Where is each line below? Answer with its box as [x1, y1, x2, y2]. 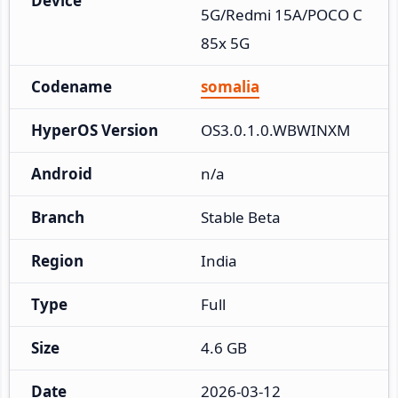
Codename [31, 76, 112, 97]
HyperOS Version [31, 119, 158, 140]
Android [31, 163, 92, 184]
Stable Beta [201, 206, 281, 227]
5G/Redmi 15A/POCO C [201, 4, 362, 25]
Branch [31, 206, 84, 227]
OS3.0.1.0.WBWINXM [201, 119, 350, 140]
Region [31, 250, 84, 271]
